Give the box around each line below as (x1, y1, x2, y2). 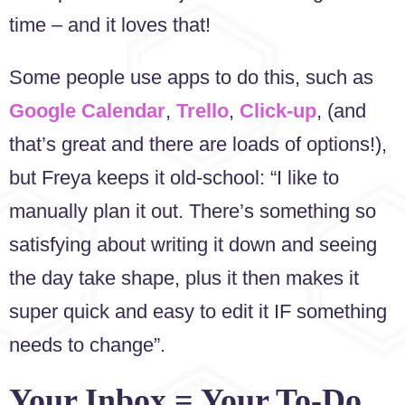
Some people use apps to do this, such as (9, 65, 373, 89)
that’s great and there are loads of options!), (9, 132, 387, 155)
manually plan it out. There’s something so (9, 199, 376, 222)
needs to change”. (9, 333, 165, 356)
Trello (176, 99, 229, 122)
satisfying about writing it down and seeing (9, 232, 377, 256)
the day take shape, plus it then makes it (9, 266, 359, 289)
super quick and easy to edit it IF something (9, 299, 387, 323)
